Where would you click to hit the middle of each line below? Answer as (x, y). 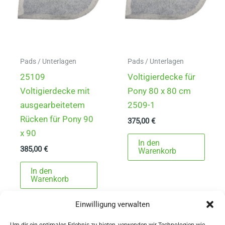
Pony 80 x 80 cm (159, 91)
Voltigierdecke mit (55, 91)
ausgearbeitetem (53, 105)
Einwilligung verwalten (113, 204)
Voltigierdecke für (162, 77)
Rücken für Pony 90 (57, 119)
